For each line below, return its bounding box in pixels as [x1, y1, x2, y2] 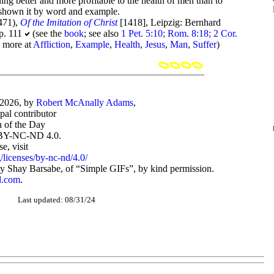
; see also [84, 28, 122, 39]
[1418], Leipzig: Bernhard [117, 17, 221, 28]
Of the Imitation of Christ [20, 17, 118, 28]
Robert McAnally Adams [36, 97, 133, 108]
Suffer [193, 39, 217, 50]
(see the [30, 28, 65, 39]
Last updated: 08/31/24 [17, 195, 95, 204]
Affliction [33, 39, 71, 50]
